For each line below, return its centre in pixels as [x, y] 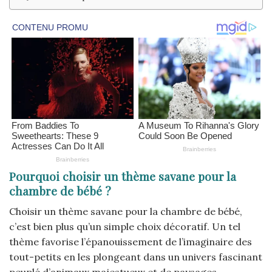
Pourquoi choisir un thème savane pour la [123, 176]
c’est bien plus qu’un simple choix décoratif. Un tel [125, 226]
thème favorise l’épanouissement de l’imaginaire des [131, 241]
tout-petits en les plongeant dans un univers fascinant [136, 257]
